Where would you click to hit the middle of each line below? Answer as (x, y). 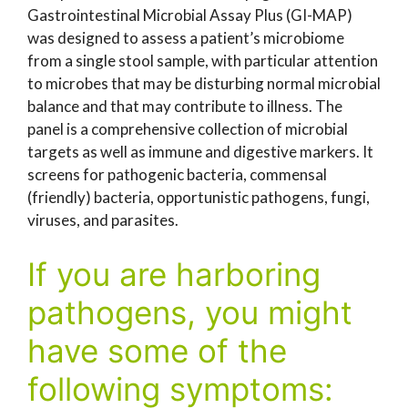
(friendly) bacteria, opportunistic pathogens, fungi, (199, 197)
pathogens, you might (190, 312)
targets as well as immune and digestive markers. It (200, 152)
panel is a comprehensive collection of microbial (188, 129)
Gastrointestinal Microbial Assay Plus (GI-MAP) (190, 15)
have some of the (157, 350)
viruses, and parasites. (103, 220)
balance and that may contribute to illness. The (185, 106)
